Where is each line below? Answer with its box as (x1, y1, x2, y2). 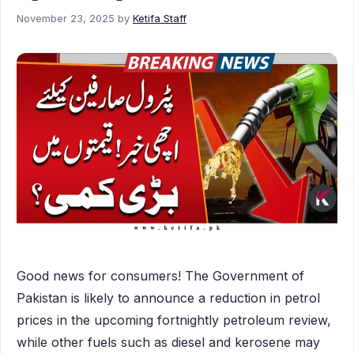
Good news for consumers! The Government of (17, 268, 304, 284)
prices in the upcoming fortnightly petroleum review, (17, 312, 331, 329)
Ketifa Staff (133, 11, 186, 24)
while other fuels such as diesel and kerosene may (17, 334, 320, 351)
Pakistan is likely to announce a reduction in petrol (17, 290, 320, 307)
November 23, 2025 (17, 11, 115, 24)
